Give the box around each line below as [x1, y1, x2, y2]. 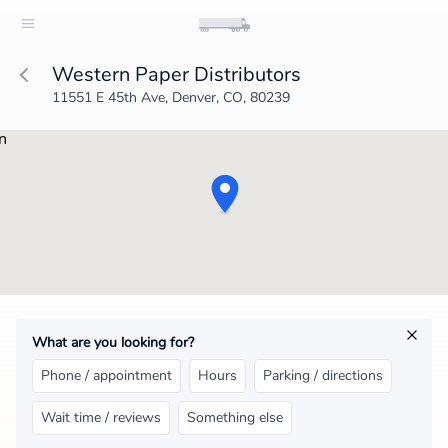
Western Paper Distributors [52, 61, 301, 88]
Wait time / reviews [41, 408, 161, 427]
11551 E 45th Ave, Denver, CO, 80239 [52, 88, 290, 107]
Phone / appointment [41, 366, 172, 385]
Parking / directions [263, 366, 383, 385]
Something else [187, 408, 283, 427]
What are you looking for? [32, 333, 194, 352]
